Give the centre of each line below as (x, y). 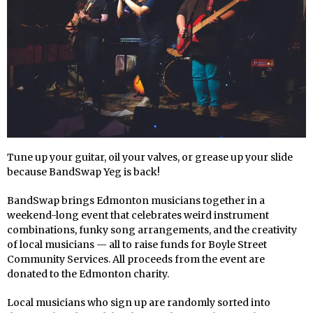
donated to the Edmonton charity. (88, 274)
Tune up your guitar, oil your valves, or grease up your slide (150, 157)
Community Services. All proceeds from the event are (136, 259)
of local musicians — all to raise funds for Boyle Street (137, 244)
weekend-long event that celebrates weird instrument (138, 215)
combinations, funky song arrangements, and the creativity (152, 230)
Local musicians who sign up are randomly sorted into (139, 302)
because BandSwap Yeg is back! (83, 172)
